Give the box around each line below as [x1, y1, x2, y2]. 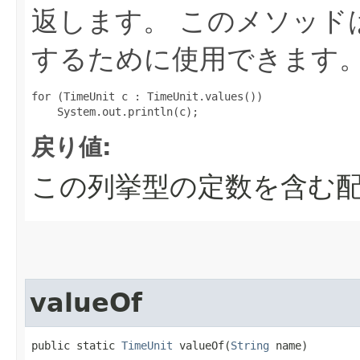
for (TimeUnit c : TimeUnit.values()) [31, 90, 263, 104]
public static [31, 339, 121, 353]
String [231, 339, 269, 353]
